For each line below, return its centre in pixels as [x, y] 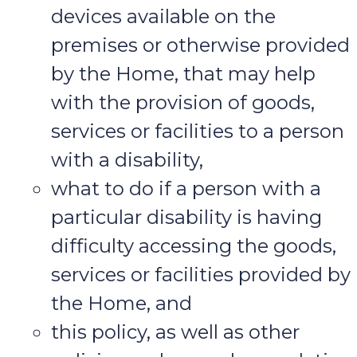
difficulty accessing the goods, [194, 246]
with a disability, [127, 160]
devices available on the [163, 17]
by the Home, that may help [183, 74]
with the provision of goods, [183, 103]
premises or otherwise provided [200, 45]
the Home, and [122, 304]
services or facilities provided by [201, 275]
